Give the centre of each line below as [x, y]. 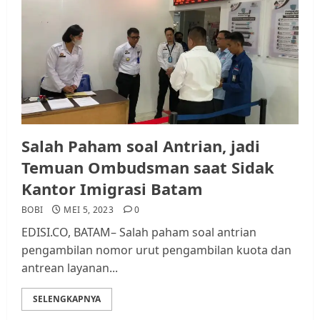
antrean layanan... [70, 267]
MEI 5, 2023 [89, 209]
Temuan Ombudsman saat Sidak [148, 167]
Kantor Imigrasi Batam [112, 188]
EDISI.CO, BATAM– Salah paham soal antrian [139, 232]
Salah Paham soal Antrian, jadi [141, 145]
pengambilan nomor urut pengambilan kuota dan [156, 250]
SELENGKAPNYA [67, 299]
